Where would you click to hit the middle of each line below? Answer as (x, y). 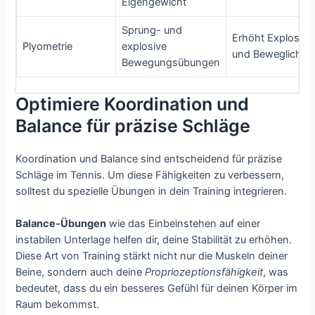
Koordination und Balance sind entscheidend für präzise (149, 159)
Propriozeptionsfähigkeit (204, 272)
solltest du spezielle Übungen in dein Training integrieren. (152, 191)
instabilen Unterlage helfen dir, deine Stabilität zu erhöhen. (154, 239)
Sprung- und (152, 30)
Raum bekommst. (58, 304)
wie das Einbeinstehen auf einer (184, 223)
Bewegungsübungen (171, 62)
